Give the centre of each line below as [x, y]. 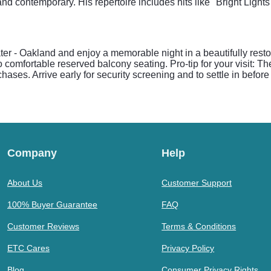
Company [32, 153]
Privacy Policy [188, 248]
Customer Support [197, 183]
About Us [25, 183]
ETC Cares [28, 248]
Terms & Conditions [199, 226]
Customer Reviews [43, 226]
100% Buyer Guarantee [52, 204]
